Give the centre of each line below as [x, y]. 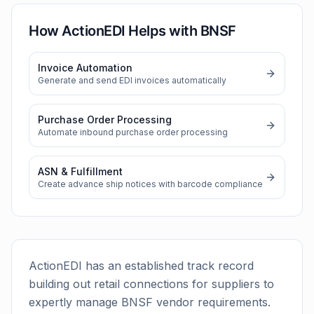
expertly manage [75, 302]
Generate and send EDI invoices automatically [132, 80]
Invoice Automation [85, 68]
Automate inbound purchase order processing [133, 132]
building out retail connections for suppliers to [151, 284]
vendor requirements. [212, 302]
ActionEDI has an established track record [141, 266]
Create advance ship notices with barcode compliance [150, 184]
